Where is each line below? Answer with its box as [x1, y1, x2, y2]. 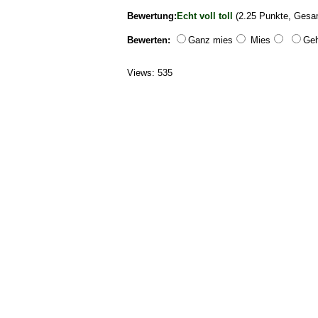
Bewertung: [127, 10, 177, 21]
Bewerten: [127, 34, 171, 45]
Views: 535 [127, 67, 173, 78]
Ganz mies [188, 34, 234, 45]
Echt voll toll [177, 10, 234, 21]
